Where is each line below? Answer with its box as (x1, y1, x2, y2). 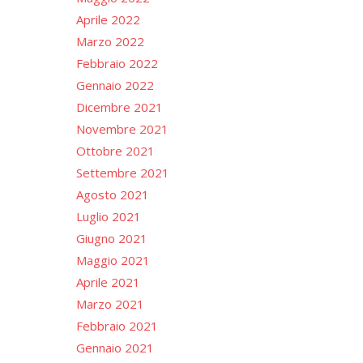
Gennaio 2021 (75, 339, 154, 356)
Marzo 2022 (75, 32, 144, 49)
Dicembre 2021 (75, 98, 163, 115)
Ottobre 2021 (75, 142, 155, 159)
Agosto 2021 (75, 186, 149, 203)
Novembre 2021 (75, 120, 169, 137)
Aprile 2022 (75, 11, 140, 28)
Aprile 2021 (75, 273, 140, 290)
